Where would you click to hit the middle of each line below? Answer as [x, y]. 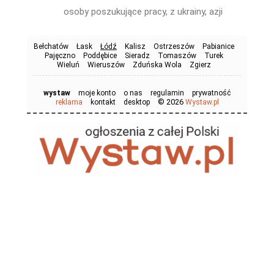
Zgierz [200, 65]
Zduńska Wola [157, 65]
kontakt [103, 102]
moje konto [97, 93]
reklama [69, 102]
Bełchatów [51, 46]
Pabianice [218, 46]
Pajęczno [60, 56]
